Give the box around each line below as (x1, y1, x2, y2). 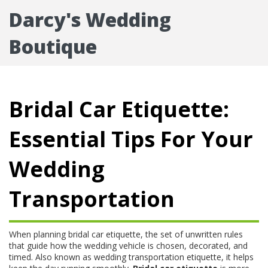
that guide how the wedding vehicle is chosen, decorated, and (9, 240, 248, 251)
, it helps (221, 251, 254, 263)
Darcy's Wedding (9, 7, 171, 32)
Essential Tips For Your (9, 124, 253, 154)
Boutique (9, 33, 97, 59)
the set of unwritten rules (145, 229, 243, 240)
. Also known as (31, 251, 94, 263)
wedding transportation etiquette (94, 251, 221, 263)
